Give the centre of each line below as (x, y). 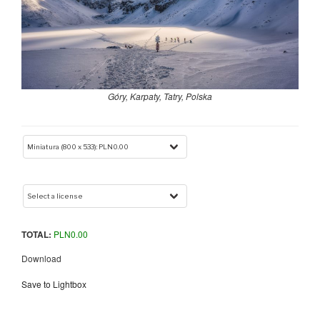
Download (41, 258)
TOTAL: (36, 234)
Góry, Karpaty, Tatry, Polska (160, 96)
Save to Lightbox (54, 284)
